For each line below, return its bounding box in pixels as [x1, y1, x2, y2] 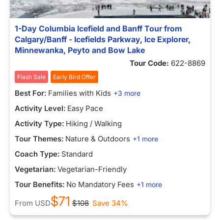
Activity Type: [15, 119, 64, 128]
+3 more [113, 89, 140, 97]
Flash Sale [17, 73, 46, 81]
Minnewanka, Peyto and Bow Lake [15, 45, 145, 55]
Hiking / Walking [66, 119, 122, 128]
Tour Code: [130, 58, 171, 68]
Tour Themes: [15, 134, 64, 143]
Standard [61, 149, 93, 159]
